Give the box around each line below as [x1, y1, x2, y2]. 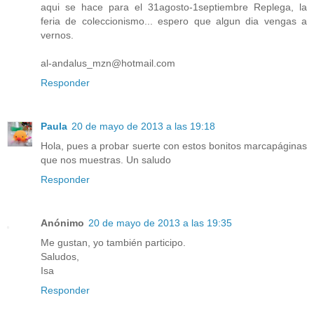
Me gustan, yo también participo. [41, 237, 186, 249]
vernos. [41, 29, 74, 41]
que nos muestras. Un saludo [41, 154, 171, 166]
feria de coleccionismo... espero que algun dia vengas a [41, 15, 307, 27]
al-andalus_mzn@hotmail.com [41, 57, 175, 69]
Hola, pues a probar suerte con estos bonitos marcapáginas [41, 140, 307, 152]
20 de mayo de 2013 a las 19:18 [71, 121, 215, 132]
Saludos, [41, 251, 79, 263]
